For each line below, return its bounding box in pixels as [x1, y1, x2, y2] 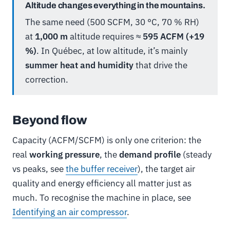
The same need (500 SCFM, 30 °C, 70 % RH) [25, 16, 199, 28]
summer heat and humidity [25, 60, 133, 71]
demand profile [119, 149, 181, 160]
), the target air [138, 163, 195, 175]
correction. [25, 74, 68, 85]
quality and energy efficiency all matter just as [12, 178, 191, 189]
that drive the [133, 60, 187, 71]
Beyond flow [12, 113, 87, 127]
